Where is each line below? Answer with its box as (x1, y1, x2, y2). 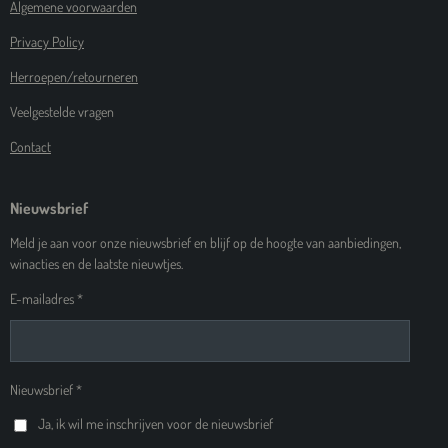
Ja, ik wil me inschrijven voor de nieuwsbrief (38, 415, 274, 433)
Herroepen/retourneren (10, 68, 138, 86)
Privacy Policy (10, 33, 84, 51)
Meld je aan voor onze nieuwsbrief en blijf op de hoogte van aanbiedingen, (10, 234, 401, 252)
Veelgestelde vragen (10, 103, 114, 121)
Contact (10, 138, 51, 156)
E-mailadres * (10, 290, 83, 308)
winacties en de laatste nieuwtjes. (10, 255, 183, 273)
